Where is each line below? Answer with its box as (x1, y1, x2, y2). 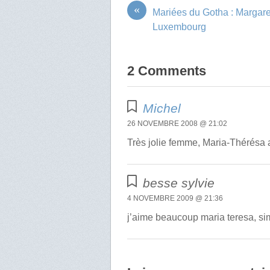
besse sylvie (143, 175, 215, 190)
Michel (143, 101, 181, 115)
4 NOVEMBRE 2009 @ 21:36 (127, 193, 224, 202)
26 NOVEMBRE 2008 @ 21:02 (127, 119, 228, 128)
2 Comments (127, 63, 207, 79)
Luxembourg (152, 22, 207, 33)
